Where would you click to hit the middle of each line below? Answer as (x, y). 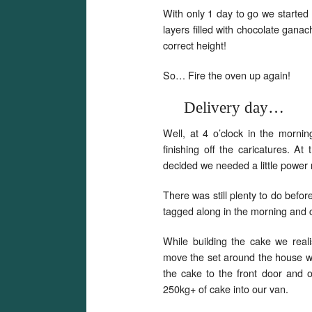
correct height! (195, 45)
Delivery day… (234, 107)
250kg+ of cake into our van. (226, 288)
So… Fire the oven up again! (227, 75)
